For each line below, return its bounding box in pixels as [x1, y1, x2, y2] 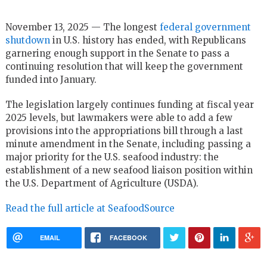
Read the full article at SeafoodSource [5, 202, 175, 214]
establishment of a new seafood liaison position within [5, 164, 253, 176]
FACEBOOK [110, 232, 147, 242]
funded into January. [5, 73, 97, 85]
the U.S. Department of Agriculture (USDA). [5, 177, 198, 189]
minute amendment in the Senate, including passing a [5, 138, 251, 150]
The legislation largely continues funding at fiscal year [5, 98, 254, 110]
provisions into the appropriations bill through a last [5, 125, 243, 136]
